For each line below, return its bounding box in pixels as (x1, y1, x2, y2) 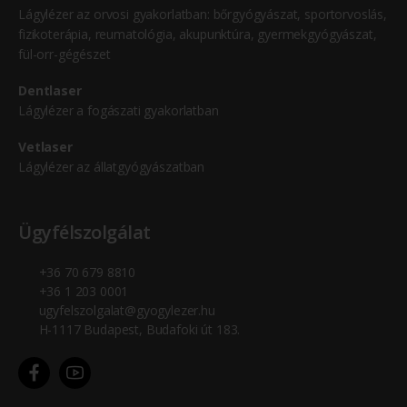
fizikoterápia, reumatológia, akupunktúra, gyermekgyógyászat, (18, 25, 377, 43)
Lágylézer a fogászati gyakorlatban (18, 101, 219, 119)
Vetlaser (18, 137, 73, 155)
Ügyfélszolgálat (18, 219, 151, 244)
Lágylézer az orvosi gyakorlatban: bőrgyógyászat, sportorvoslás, (18, 5, 387, 23)
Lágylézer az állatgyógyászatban (18, 157, 205, 175)
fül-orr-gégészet (18, 45, 111, 63)
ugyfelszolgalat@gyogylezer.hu (38, 301, 215, 319)
